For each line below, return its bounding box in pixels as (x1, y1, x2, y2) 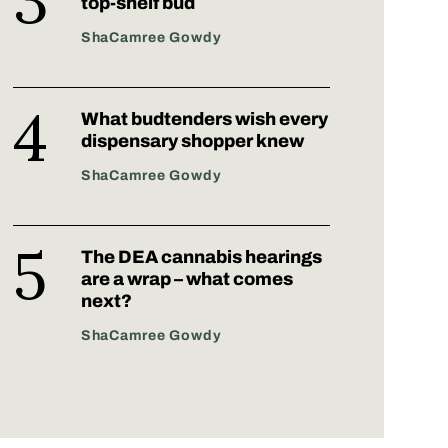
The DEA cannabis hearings (80, 247, 322, 268)
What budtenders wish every (80, 109, 328, 130)
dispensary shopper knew (80, 131, 304, 152)
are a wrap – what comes (80, 269, 293, 290)
